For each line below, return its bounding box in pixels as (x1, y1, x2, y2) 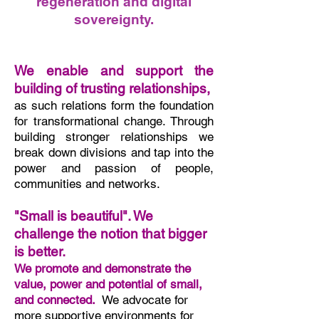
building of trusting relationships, (14, 80, 214, 96)
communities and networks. (14, 177, 160, 191)
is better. (14, 244, 66, 259)
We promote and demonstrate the (14, 261, 191, 276)
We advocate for (102, 293, 188, 307)
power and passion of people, (14, 161, 214, 175)
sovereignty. (74, 11, 154, 27)
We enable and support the (14, 63, 214, 78)
